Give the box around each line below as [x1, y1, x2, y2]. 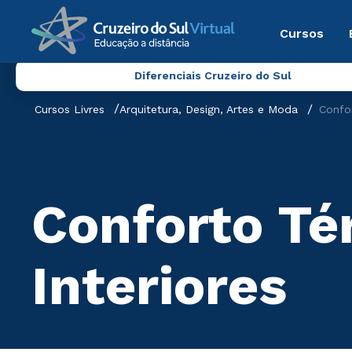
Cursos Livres [35, 103, 104, 115]
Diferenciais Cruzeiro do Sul [134, 69, 291, 82]
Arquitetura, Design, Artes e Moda [119, 103, 298, 115]
